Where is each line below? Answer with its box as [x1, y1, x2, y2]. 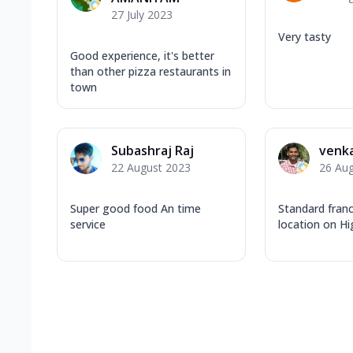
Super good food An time [70, 200, 201, 216]
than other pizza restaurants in [70, 63, 231, 79]
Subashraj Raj [111, 141, 194, 159]
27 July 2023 [111, 6, 173, 22]
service [70, 216, 106, 232]
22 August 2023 [111, 159, 191, 175]
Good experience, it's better [70, 47, 214, 63]
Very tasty [278, 28, 331, 44]
